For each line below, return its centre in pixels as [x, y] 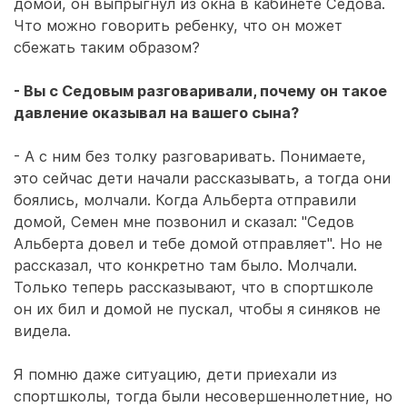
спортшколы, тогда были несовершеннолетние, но [203, 396]
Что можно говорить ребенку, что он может [178, 25]
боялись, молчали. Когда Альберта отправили [185, 200]
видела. [42, 331]
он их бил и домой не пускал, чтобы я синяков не [197, 309]
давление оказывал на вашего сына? [156, 113]
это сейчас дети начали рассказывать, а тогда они [202, 178]
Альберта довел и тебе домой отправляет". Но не [198, 243]
